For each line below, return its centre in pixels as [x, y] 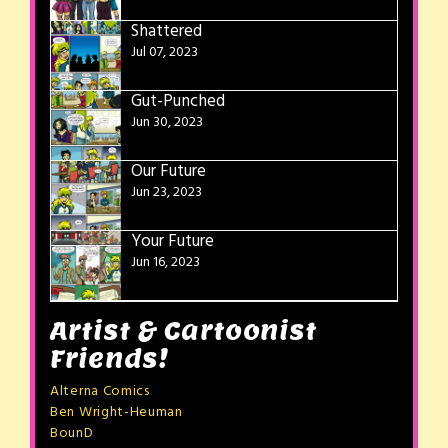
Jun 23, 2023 [166, 192]
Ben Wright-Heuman [116, 412]
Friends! [110, 358]
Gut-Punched [178, 101]
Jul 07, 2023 [164, 52]
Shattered [166, 31]
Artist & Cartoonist [183, 330]
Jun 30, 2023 [167, 122]
